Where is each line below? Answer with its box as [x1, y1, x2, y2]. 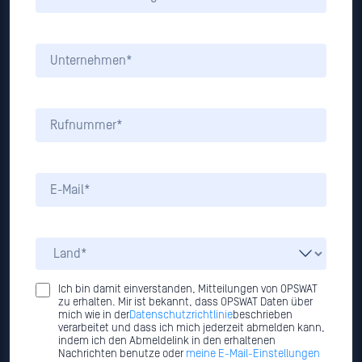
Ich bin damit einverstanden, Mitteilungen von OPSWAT [58, 283, 318, 297]
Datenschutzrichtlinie [129, 309, 233, 322]
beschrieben [233, 309, 293, 322]
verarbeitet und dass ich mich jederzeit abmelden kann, [58, 322, 325, 335]
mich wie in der [58, 309, 129, 322]
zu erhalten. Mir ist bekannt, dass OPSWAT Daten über [58, 296, 313, 309]
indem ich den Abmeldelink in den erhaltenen [58, 335, 276, 348]
